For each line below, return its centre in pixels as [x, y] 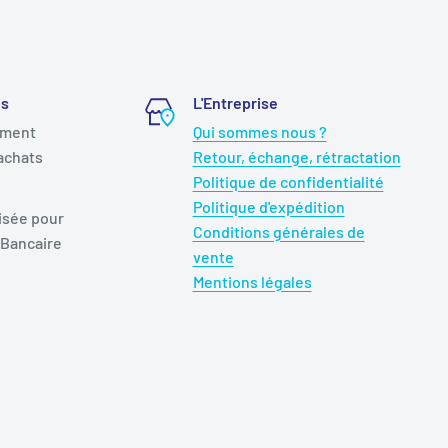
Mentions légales [252, 281]
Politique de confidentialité [288, 181]
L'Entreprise [235, 102]
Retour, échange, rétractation [296, 156]
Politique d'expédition [268, 206]
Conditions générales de [278, 231]
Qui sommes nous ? [259, 131]
